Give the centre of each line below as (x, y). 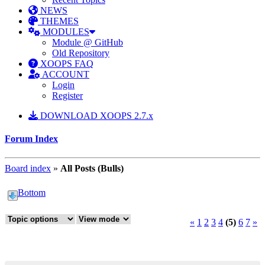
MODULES (65, 32)
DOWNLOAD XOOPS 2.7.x (96, 116)
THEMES (58, 21)
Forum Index (31, 139)
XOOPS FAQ (66, 64)
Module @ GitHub (88, 42)
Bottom (32, 192)
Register (67, 96)
